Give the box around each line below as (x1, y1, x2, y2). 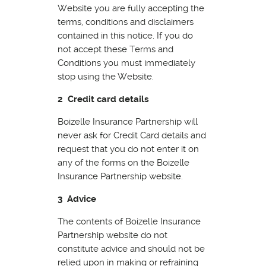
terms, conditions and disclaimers (57, 16, 194, 27)
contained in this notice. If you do (57, 30, 193, 41)
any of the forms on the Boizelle (57, 157, 189, 168)
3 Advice (57, 193, 96, 204)
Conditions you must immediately (57, 57, 195, 68)
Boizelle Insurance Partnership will (57, 116, 198, 127)
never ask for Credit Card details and (57, 129, 206, 141)
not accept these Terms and (57, 43, 173, 55)
